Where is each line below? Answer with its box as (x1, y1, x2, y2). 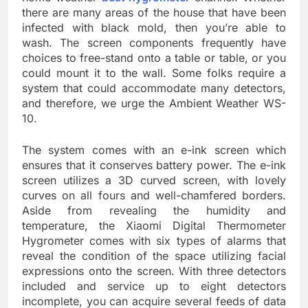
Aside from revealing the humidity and (22, 203, 286, 218)
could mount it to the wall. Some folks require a (22, 66, 286, 80)
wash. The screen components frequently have (22, 36, 286, 50)
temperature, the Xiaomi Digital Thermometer (22, 219, 286, 233)
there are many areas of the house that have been (22, 5, 286, 20)
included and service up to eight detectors (22, 279, 286, 294)
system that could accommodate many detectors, (22, 81, 286, 96)
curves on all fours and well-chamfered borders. (22, 188, 286, 203)
